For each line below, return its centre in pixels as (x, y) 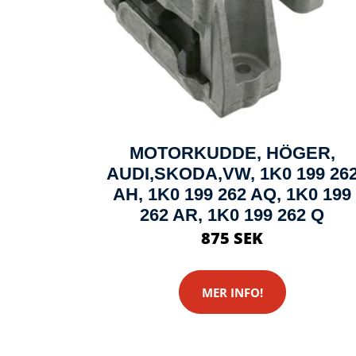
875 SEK (232, 238)
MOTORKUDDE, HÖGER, (232, 153)
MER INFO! (232, 292)
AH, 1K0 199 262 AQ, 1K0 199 (232, 194)
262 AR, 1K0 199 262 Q (232, 215)
